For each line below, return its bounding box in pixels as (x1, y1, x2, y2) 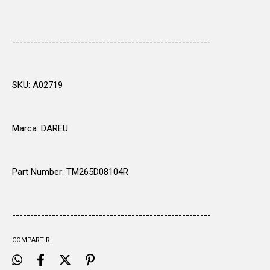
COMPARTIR (12, 236, 50, 244)
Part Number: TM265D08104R (12, 166, 128, 177)
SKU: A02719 (12, 79, 63, 90)
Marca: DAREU (12, 122, 68, 134)
